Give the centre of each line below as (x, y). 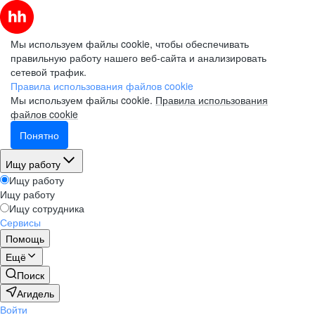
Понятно (39, 135)
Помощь (25, 238)
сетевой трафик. (49, 72)
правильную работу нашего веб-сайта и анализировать (139, 58)
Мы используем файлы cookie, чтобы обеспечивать (130, 44)
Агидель (36, 293)
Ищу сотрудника (47, 208)
